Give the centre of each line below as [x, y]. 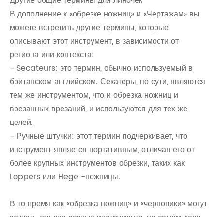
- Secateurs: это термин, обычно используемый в [101, 68]
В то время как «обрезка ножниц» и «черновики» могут [108, 204]
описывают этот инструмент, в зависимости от [94, 41]
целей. [21, 123]
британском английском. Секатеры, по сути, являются [108, 82]
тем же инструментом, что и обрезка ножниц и [94, 95]
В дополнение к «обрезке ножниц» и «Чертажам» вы [105, 14]
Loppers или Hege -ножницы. [65, 177]
